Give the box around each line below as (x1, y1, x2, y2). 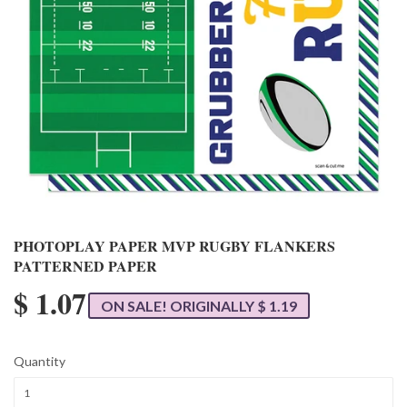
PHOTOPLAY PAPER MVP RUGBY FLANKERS (14, 235, 335, 257)
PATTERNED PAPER (14, 255, 157, 277)
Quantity (14, 353, 65, 370)
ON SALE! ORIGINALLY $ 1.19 (101, 297, 297, 315)
